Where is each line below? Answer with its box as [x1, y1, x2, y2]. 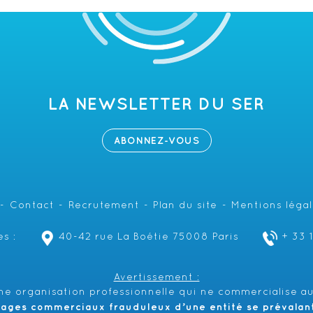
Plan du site [153, 201, 218, 211]
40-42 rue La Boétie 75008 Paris [58, 233, 239, 242]
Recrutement [68, 201, 140, 211]
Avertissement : [113, 273, 200, 283]
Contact [9, 201, 54, 211]
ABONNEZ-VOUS [113, 136, 200, 146]
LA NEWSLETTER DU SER [48, 97, 265, 112]
